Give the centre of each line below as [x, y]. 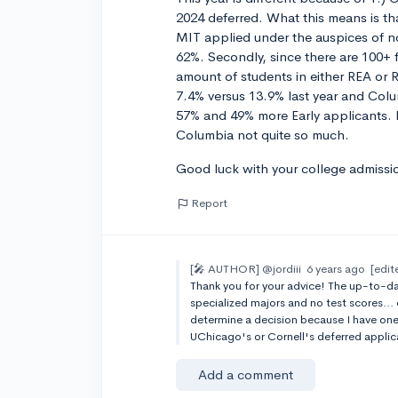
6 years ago [336, 269]
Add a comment [246, 375]
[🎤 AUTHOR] [225, 269]
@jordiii [282, 269]
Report [210, 203]
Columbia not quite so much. [263, 135]
